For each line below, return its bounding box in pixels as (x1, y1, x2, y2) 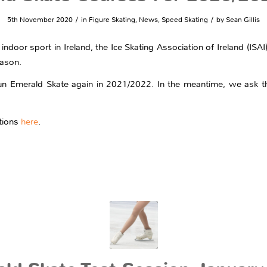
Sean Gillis (226, 15, 260, 24)
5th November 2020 (7, 15, 73, 24)
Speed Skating (162, 15, 208, 24)
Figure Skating (89, 15, 135, 24)
